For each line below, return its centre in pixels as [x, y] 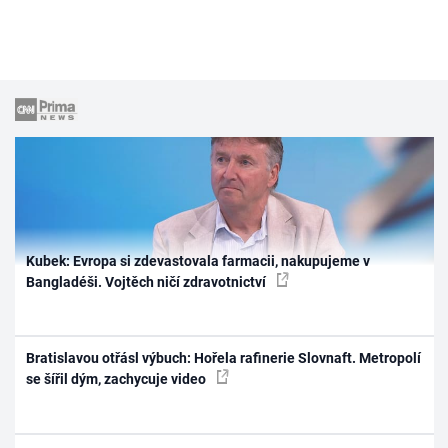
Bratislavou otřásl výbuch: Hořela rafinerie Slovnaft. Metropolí [224, 358]
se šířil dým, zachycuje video [118, 379]
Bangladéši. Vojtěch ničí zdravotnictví [148, 281]
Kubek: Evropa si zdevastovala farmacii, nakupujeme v [198, 260]
